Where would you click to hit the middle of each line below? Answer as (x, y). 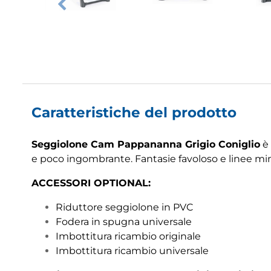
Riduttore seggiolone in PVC (125, 207)
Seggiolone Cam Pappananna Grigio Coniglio (146, 144)
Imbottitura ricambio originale (128, 236)
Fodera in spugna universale (124, 221)
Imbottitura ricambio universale (132, 250)
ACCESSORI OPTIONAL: (91, 183)
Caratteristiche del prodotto (134, 112)
